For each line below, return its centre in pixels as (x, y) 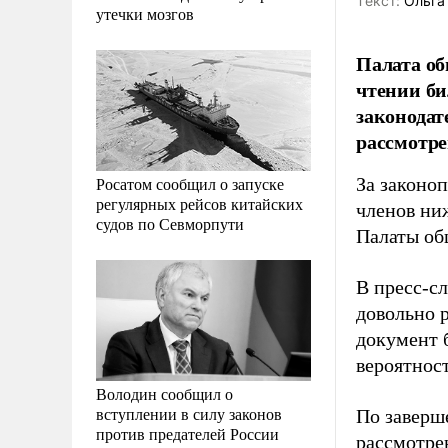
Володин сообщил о (164, 393)
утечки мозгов (145, 13)
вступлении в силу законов (189, 413)
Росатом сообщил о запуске (190, 183)
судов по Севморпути (170, 223)
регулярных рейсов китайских (199, 203)
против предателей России (187, 433)
